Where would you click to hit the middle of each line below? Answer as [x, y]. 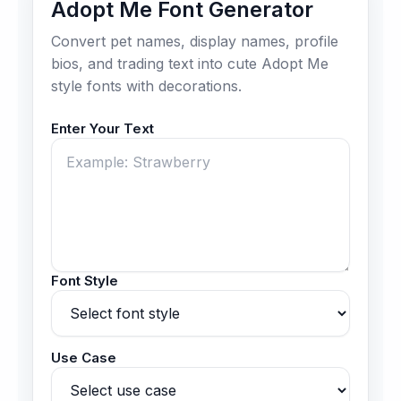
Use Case [84, 358]
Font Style [85, 281]
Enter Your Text [102, 129]
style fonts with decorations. [146, 85]
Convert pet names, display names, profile [195, 41]
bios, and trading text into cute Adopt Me [190, 63]
